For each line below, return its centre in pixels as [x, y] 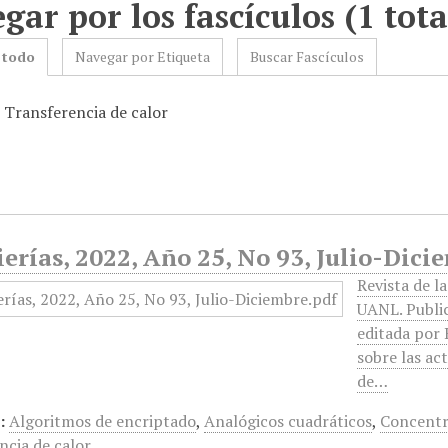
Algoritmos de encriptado [103, 421]
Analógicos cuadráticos [288, 421]
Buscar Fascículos [307, 56]
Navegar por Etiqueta [143, 56]
